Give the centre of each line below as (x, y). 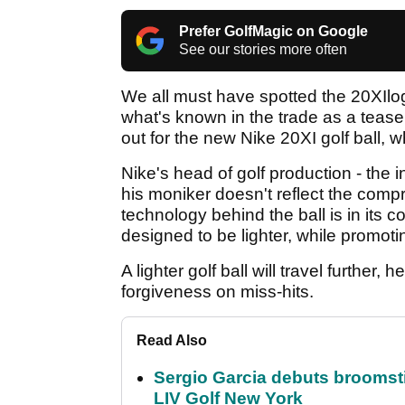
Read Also (172, 340)
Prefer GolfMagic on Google (273, 31)
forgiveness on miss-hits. (217, 291)
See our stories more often (263, 49)
